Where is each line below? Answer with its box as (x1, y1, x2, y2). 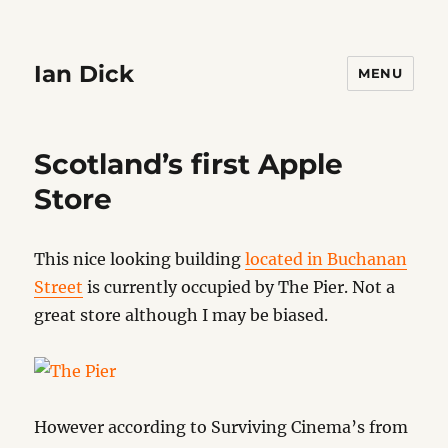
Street (34, 277, 84, 297)
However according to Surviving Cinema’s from (34, 417, 409, 437)
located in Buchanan (245, 249, 408, 269)
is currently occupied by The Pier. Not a (83, 277, 396, 297)
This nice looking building (34, 249, 246, 269)
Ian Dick (34, 59, 135, 88)
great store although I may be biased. (34, 305, 329, 325)
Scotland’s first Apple (34, 147, 344, 181)
